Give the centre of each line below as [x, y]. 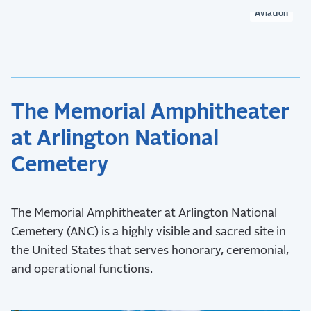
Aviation [271, 14]
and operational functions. [82, 269]
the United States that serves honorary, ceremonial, [150, 251]
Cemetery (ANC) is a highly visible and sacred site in [149, 232]
